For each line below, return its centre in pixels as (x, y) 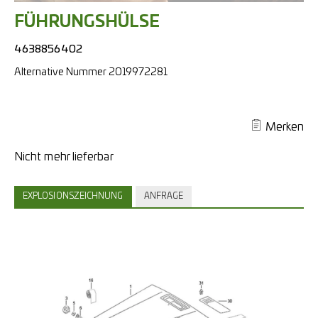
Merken (284, 127)
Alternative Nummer (60, 72)
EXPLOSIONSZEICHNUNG (73, 196)
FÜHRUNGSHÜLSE (87, 22)
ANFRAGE (164, 196)
